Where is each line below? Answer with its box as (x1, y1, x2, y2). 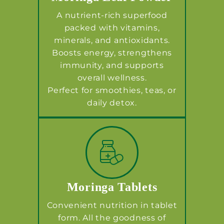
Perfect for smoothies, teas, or (47, 85, 176, 95)
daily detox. (87, 97, 137, 107)
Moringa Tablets (66, 180, 157, 193)
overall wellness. (77, 72, 147, 82)
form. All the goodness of (58, 212, 166, 222)
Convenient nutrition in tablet (46, 200, 177, 210)
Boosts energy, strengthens (51, 47, 172, 57)
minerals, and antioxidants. (54, 35, 170, 45)
